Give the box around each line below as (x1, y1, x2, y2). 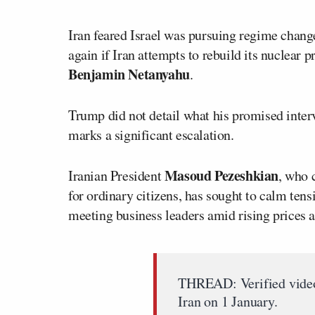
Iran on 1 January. (178, 291, 278, 311)
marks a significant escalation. (68, 124, 234, 144)
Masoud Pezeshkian (164, 165, 279, 186)
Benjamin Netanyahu (68, 63, 190, 84)
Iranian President (68, 165, 165, 185)
